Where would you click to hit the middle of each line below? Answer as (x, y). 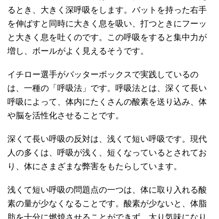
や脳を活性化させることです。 (66, 115)
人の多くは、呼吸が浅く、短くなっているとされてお (107, 153)
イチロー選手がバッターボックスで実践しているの (103, 74)
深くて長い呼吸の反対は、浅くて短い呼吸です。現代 (107, 139)
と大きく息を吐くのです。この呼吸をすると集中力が (107, 37)
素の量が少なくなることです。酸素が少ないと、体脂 (107, 203)
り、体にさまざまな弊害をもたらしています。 (95, 166)
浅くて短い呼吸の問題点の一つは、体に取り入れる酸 (107, 190)
